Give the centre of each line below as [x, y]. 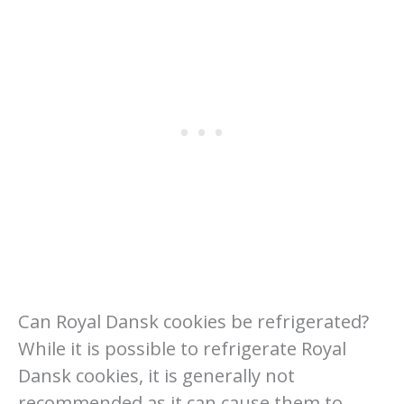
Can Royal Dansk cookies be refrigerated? [193, 321]
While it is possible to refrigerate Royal [182, 348]
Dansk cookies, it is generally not [156, 375]
